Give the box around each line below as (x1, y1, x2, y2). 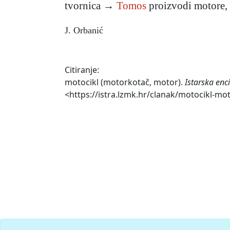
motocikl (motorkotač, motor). (65, 76, 185, 88)
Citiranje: (65, 64, 99, 76)
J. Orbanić (65, 25, 103, 36)
